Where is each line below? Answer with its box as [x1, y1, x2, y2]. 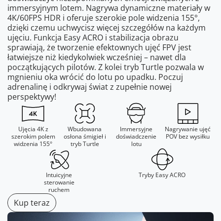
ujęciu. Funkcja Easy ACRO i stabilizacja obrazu [7, 32, 179, 43]
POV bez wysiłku [166, 132, 210, 141]
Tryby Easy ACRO [139, 170, 185, 179]
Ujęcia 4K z [18, 124, 48, 133]
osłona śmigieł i [63, 132, 106, 141]
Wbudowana [68, 124, 102, 133]
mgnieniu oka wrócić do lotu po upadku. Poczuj [7, 71, 183, 82]
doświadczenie [116, 132, 157, 141]
